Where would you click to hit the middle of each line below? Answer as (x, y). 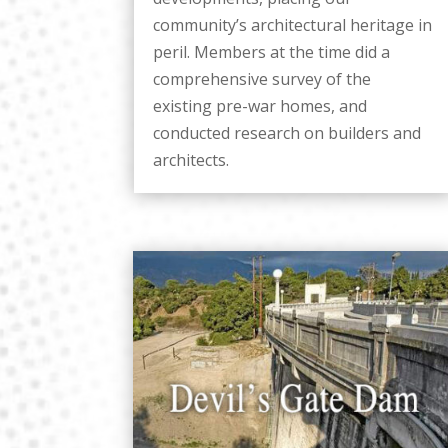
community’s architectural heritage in (293, 24)
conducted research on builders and (287, 132)
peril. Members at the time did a (272, 51)
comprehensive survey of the (262, 78)
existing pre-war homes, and (260, 105)
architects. (191, 159)
